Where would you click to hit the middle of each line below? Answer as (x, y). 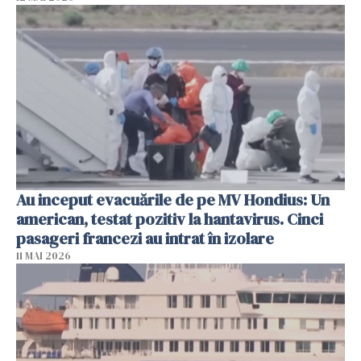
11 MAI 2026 (44, 255)
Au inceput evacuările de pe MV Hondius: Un (173, 199)
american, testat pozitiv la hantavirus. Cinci (170, 219)
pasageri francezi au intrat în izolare (145, 238)
